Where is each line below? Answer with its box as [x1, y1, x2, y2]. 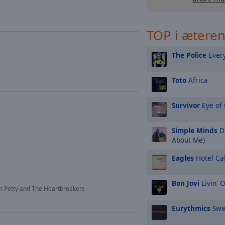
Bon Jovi [172, 178, 199, 188]
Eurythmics [172, 203, 210, 213]
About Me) [172, 135, 205, 145]
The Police [172, 50, 206, 60]
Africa [186, 75, 208, 85]
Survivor [172, 100, 200, 110]
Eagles [172, 153, 194, 163]
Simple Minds [172, 126, 217, 135]
